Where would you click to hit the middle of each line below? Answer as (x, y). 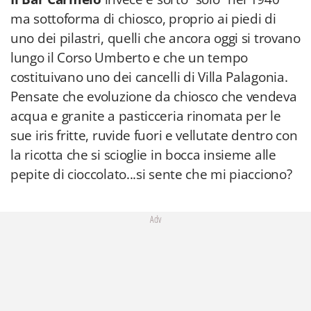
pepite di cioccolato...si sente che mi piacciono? (151, 174)
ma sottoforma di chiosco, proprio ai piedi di (143, 19)
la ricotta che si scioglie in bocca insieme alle (143, 155)
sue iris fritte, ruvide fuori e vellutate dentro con (154, 135)
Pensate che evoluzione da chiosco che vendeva (154, 96)
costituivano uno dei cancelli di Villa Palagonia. (149, 77)
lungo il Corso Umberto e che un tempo (129, 58)
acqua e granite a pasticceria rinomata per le (146, 116)
